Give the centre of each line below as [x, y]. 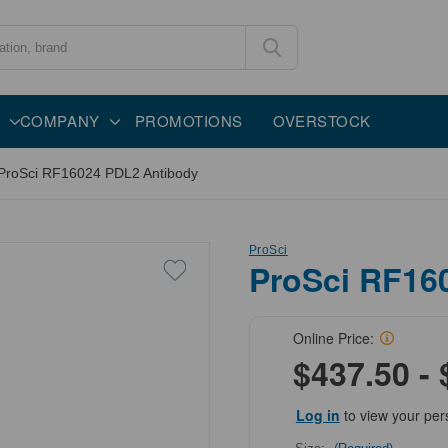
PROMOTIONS [189, 120]
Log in [317, 414]
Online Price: [333, 337]
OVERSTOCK [322, 120]
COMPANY [59, 120]
